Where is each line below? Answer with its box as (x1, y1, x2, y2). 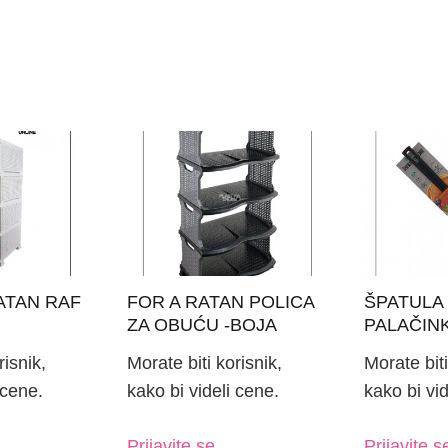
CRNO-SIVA (127, 337, 227, 358)
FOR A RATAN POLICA (127, 291, 315, 312)
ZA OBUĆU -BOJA (127, 314, 277, 335)
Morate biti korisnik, (127, 353, 283, 374)
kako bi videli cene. (127, 381, 280, 402)
